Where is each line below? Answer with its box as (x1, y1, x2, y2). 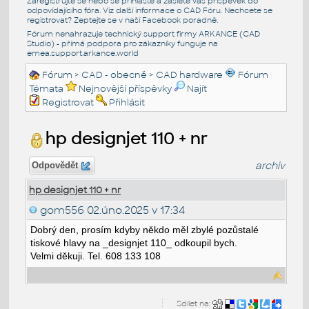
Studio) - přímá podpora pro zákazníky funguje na (26, 38, 218, 48)
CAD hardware (156, 68, 223, 81)
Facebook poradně (141, 14, 217, 25)
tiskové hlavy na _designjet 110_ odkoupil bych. (30, 237, 238, 248)
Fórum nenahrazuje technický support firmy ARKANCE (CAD (26, 28, 260, 39)
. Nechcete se (220, 5, 272, 15)
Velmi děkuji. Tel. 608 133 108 (30, 250, 161, 261)
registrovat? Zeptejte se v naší (26, 14, 142, 25)
